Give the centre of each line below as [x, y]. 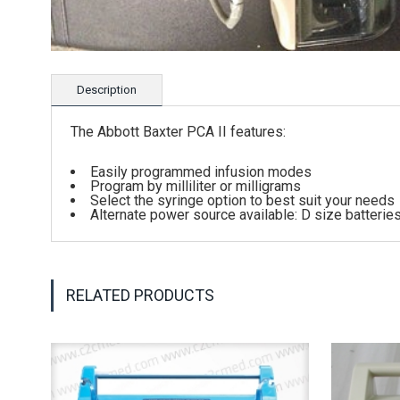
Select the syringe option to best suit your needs [242, 201]
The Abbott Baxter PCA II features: [178, 131]
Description [107, 89]
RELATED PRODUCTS [140, 296]
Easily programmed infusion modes [201, 172]
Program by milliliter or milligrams [196, 187]
